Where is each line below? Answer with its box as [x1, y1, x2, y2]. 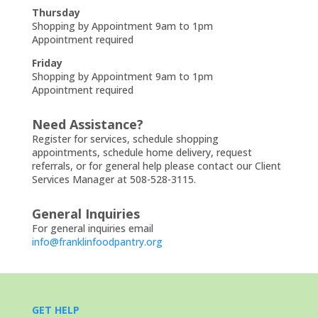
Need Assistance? [31, 116, 143, 133]
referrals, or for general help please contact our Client [31, 159, 281, 172]
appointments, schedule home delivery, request [31, 146, 252, 159]
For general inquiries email [31, 221, 153, 235]
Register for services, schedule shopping [31, 132, 219, 146]
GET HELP [31, 303, 79, 317]
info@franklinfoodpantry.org [31, 235, 163, 248]
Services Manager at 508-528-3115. [31, 172, 196, 186]
